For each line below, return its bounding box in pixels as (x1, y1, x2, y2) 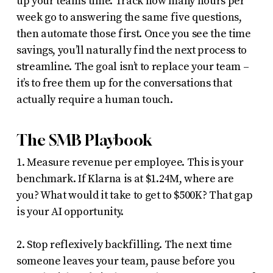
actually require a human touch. (16, 92, 173, 107)
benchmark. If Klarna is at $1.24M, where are (16, 171, 234, 186)
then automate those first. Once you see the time (16, 26, 251, 41)
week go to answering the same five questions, (16, 10, 242, 24)
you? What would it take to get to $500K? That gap (16, 188, 253, 202)
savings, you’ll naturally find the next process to (16, 43, 247, 57)
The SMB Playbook (16, 130, 152, 149)
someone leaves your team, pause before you (16, 253, 235, 268)
